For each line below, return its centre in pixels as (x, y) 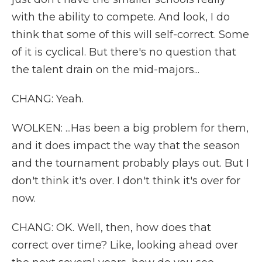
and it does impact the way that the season (126, 146)
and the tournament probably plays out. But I (130, 163)
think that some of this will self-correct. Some (130, 35)
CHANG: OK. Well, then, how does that (111, 227)
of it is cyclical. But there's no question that (124, 52)
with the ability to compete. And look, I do (121, 17)
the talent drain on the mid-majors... (106, 70)
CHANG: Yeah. (48, 99)
